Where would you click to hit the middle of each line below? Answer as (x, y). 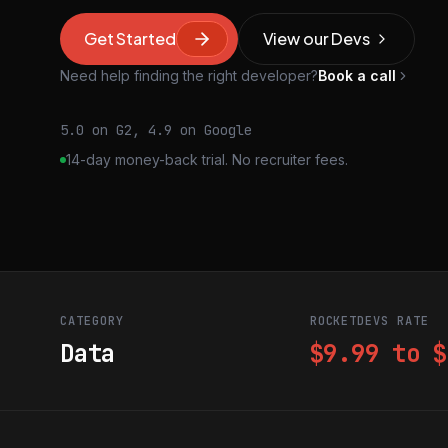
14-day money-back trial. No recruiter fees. (207, 159)
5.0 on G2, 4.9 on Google (156, 130)
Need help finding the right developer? (189, 75)
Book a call (357, 75)
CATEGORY (92, 321)
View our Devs (316, 38)
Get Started (130, 38)
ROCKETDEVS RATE (369, 321)
